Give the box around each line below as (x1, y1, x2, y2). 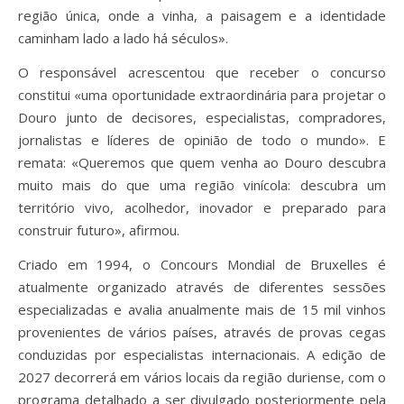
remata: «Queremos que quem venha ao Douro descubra (18, 153, 386, 172)
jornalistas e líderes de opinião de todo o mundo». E (18, 131, 386, 150)
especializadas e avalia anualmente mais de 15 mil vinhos (18, 300, 386, 319)
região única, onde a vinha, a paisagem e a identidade (18, 6, 386, 25)
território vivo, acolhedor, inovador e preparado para (18, 198, 386, 217)
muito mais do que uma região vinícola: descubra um (18, 176, 386, 195)
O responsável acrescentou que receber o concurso (18, 63, 386, 82)
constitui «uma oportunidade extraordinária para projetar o (18, 86, 386, 105)
